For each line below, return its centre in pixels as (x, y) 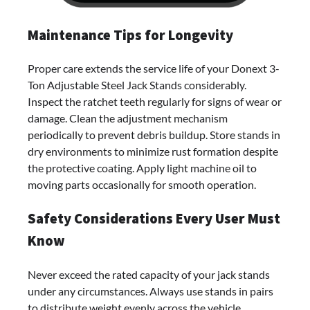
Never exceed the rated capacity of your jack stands (149, 274)
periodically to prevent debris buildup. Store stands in (154, 135)
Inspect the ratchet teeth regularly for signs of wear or (155, 102)
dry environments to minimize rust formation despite (153, 152)
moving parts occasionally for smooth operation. (142, 185)
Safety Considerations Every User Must (154, 219)
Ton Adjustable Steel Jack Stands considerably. (137, 85)
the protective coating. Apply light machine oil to (142, 168)
